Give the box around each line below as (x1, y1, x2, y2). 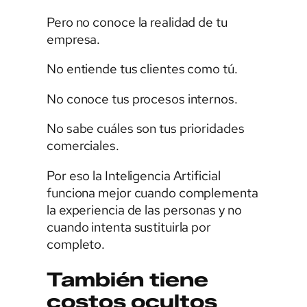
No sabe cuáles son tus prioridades (47, 120, 245, 138)
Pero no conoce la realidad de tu (47, 13, 228, 31)
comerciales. (47, 137, 119, 155)
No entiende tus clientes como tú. (47, 60, 238, 78)
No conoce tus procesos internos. (47, 90, 238, 108)
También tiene (47, 268, 208, 292)
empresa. (47, 30, 101, 48)
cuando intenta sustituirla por (47, 218, 211, 236)
